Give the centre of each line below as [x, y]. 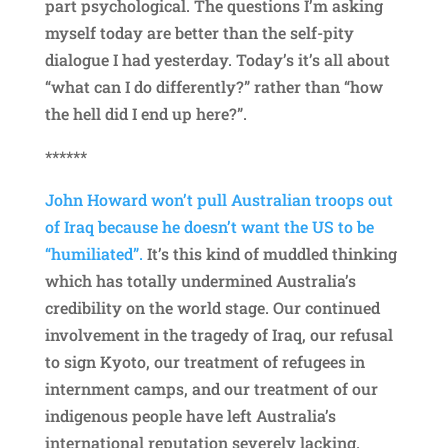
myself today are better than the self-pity [199, 32]
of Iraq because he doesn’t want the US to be [209, 226]
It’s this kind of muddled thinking [271, 253]
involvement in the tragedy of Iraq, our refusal [218, 334]
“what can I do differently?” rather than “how [213, 86]
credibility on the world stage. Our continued [212, 307]
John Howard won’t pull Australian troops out [218, 199]
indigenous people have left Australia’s [190, 415]
